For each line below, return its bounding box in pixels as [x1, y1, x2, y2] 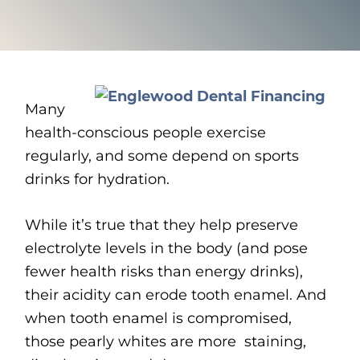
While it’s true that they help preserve [25, 216, 299, 235]
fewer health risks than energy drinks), [25, 263, 304, 281]
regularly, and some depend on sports [25, 147, 300, 166]
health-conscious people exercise [25, 124, 267, 142]
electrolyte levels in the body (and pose [25, 239, 309, 258]
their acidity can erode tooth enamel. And [25, 286, 327, 305]
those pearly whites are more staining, [25, 333, 307, 351]
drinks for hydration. [25, 170, 170, 189]
